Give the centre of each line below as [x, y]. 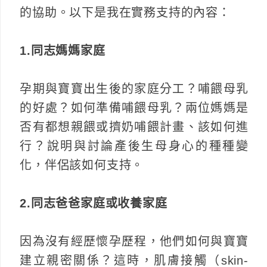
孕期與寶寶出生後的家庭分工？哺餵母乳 [134, 89]
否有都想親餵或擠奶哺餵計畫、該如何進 [134, 127]
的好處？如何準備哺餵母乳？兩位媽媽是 [134, 108]
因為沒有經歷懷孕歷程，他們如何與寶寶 [134, 241]
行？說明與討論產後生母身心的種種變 [134, 146]
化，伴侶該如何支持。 [82, 165]
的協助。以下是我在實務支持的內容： [125, 12]
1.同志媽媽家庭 [63, 50]
